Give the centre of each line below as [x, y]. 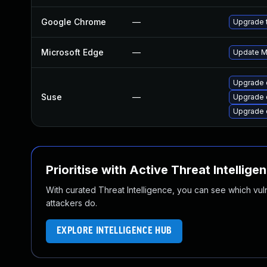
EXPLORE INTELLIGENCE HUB [114, 231]
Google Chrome [74, 22]
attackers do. [72, 203]
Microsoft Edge [72, 52]
